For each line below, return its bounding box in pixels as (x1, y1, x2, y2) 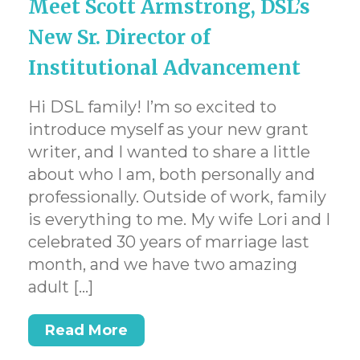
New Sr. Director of (28, 25, 211, 50)
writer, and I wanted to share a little (28, 142, 310, 162)
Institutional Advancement (28, 55, 301, 80)
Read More (45, 321, 128, 339)
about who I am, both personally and (28, 165, 315, 184)
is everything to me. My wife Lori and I (28, 210, 330, 229)
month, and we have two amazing (28, 255, 297, 274)
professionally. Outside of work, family (28, 187, 326, 207)
